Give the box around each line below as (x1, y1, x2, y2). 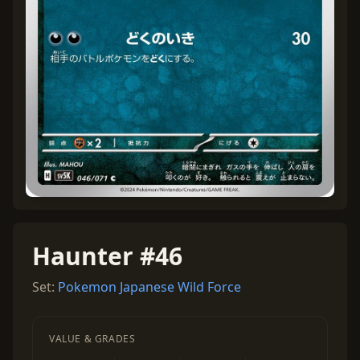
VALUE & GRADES (49, 332, 136, 346)
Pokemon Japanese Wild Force (58, 278, 241, 297)
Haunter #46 (32, 239, 182, 273)
